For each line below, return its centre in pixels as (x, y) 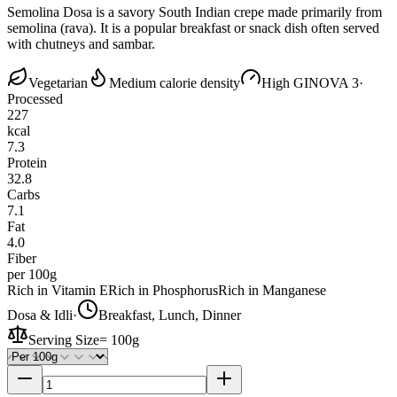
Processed (35, 98)
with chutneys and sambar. (81, 43)
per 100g (32, 274)
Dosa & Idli (40, 315)
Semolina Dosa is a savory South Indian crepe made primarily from (195, 12)
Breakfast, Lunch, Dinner (170, 315)
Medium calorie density (175, 82)
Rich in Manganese (272, 290)
